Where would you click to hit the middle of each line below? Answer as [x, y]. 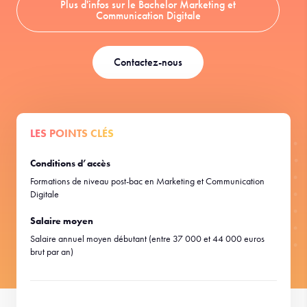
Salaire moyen [62, 221]
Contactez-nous [148, 62]
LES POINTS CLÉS [72, 133]
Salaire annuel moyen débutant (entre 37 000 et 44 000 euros [147, 238]
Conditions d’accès [70, 163]
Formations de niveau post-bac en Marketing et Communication [147, 181]
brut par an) [52, 251]
